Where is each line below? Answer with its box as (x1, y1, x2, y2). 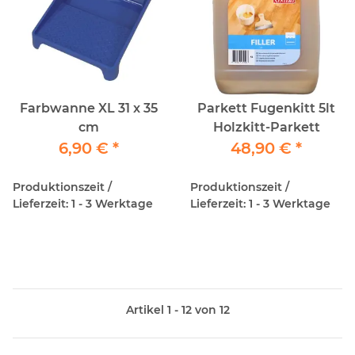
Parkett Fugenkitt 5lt (197, 100, 319, 116)
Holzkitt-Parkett (212, 119, 320, 135)
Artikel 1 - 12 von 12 (125, 302, 230, 317)
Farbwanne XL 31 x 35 (20, 100, 118, 116)
